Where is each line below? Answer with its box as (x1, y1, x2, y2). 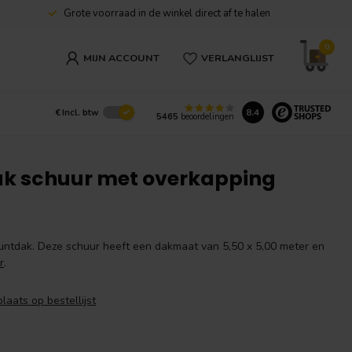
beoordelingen (178, 111, 234, 123)
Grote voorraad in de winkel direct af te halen (63, 6, 270, 20)
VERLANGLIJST (201, 51, 274, 64)
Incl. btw (61, 106, 99, 119)
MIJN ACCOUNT (83, 51, 159, 64)
